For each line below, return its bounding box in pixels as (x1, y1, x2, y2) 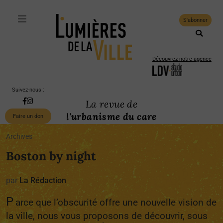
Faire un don (12, 113, 43, 119)
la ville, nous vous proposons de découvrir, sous (6, 210, 208, 222)
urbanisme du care (71, 111, 157, 122)
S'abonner (183, 17, 208, 23)
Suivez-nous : (11, 87, 44, 93)
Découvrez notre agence (152, 56, 212, 62)
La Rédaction (19, 176, 66, 185)
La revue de (85, 98, 138, 110)
